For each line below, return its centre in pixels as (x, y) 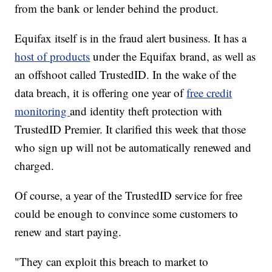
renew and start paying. (68, 232)
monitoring (42, 111)
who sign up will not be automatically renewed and (133, 148)
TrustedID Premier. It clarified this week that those (131, 129)
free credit (209, 93)
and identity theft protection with (146, 111)
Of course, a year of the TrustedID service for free (129, 195)
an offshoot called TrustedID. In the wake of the (126, 75)
